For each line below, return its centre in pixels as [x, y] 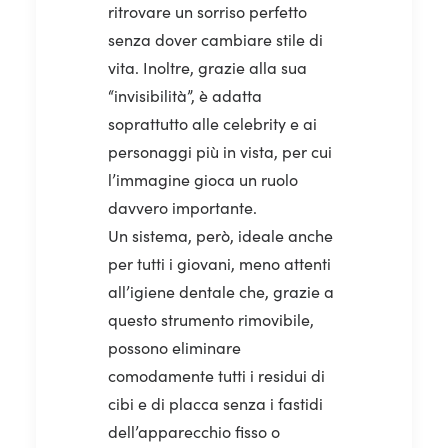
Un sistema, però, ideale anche [220, 235]
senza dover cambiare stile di [215, 39]
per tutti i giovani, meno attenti [219, 263]
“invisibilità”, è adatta [185, 95]
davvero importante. [182, 207]
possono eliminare [174, 347]
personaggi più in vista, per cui [220, 151]
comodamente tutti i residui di [216, 375]
